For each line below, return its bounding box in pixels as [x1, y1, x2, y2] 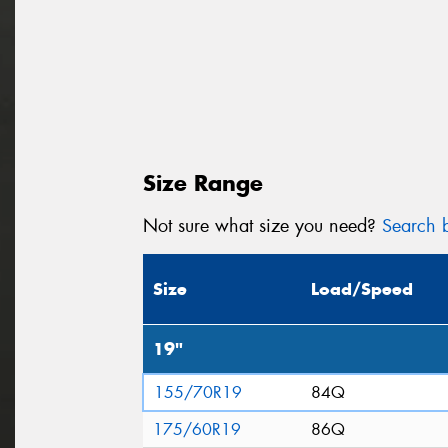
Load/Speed [311, 278, 413, 301]
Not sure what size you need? [143, 213, 382, 238]
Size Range [143, 168, 263, 197]
